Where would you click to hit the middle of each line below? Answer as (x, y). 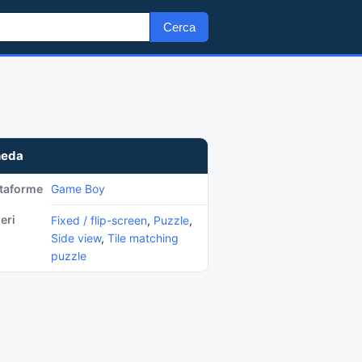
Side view (76, 238)
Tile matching (143, 238)
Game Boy (78, 189)
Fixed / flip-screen (99, 220)
